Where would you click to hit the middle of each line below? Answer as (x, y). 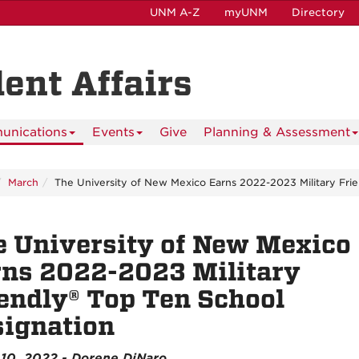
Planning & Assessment (277, 132)
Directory (318, 12)
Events (113, 132)
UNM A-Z (175, 12)
